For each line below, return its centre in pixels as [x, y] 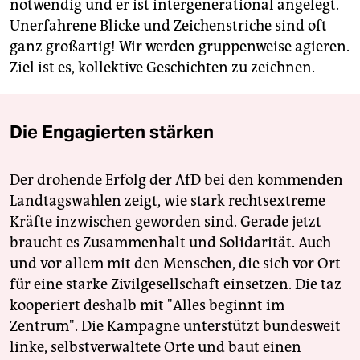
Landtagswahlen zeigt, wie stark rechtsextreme [168, 201]
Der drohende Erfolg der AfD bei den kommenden [176, 180]
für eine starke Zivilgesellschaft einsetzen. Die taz [176, 285]
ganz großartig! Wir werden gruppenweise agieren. [180, 47]
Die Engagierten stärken [112, 132]
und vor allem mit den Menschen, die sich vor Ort [175, 264]
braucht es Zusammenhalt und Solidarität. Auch [170, 243]
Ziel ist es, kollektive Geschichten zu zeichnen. [162, 68]
